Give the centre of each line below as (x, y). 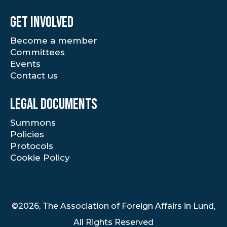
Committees (37, 52)
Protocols (32, 146)
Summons (33, 123)
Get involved (42, 22)
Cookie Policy (40, 158)
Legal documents (54, 104)
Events (25, 64)
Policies (27, 134)
